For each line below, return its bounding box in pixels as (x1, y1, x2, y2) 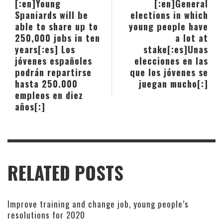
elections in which (130, 8, 208, 22)
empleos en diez (15, 88, 83, 102)
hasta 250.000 (15, 77, 78, 91)
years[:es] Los (15, 42, 75, 56)
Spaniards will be (15, 8, 88, 22)
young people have (129, 19, 208, 33)
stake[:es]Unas (143, 42, 208, 56)
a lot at (175, 31, 208, 45)
